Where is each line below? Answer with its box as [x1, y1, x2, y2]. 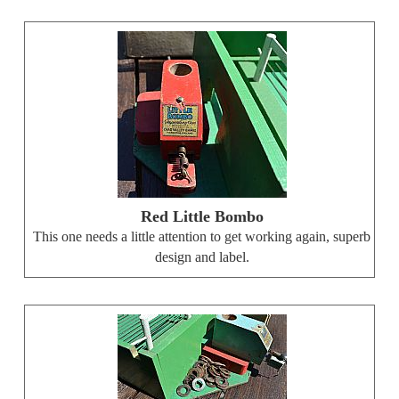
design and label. [154, 249, 249, 266]
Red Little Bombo [140, 208, 264, 226]
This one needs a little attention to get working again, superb [33, 229, 370, 246]
